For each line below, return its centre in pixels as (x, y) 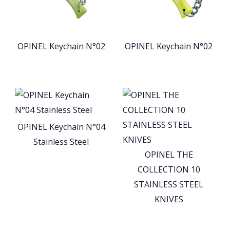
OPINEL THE (169, 155)
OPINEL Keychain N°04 (61, 127)
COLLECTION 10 (169, 170)
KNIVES (169, 199)
